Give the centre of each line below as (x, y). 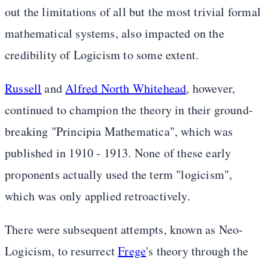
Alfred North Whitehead (126, 89)
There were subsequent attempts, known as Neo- (124, 230)
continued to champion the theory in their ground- (129, 110)
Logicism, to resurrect (62, 251)
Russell (23, 89)
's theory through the (197, 251)
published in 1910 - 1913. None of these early (118, 153)
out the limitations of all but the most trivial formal (133, 12)
